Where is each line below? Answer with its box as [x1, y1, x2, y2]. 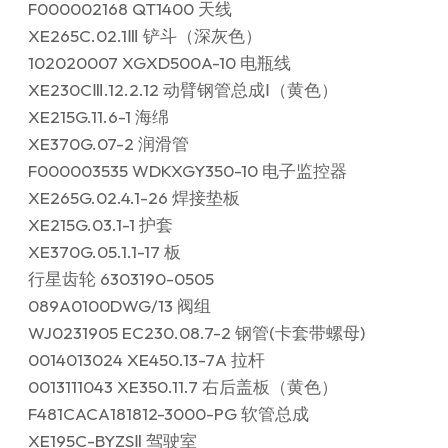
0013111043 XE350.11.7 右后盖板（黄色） [28, 375, 338, 397]
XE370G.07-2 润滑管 [28, 132, 189, 154]
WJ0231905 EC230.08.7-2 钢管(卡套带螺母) [28, 321, 365, 343]
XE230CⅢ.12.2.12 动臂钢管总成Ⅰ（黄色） [28, 78, 338, 100]
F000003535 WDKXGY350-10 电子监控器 [28, 159, 347, 181]
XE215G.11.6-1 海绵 [28, 105, 169, 127]
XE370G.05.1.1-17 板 [28, 240, 181, 262]
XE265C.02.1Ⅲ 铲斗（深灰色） [28, 24, 262, 46]
